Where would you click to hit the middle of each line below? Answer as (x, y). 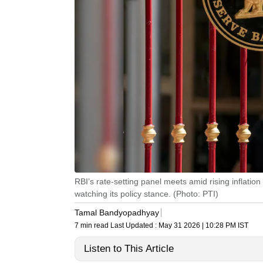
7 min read (92, 226)
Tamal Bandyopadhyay (117, 212)
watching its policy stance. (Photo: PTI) (146, 194)
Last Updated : (134, 226)
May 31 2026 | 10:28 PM (197, 226)
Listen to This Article (129, 249)
